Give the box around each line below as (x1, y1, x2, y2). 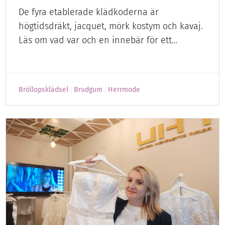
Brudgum (74, 85, 103, 94)
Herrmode (108, 85, 141, 94)
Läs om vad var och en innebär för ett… (19, 35, 178, 46)
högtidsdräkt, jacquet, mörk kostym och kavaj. (19, 21, 203, 32)
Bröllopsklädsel (19, 85, 69, 94)
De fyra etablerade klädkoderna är (19, 7, 159, 18)
